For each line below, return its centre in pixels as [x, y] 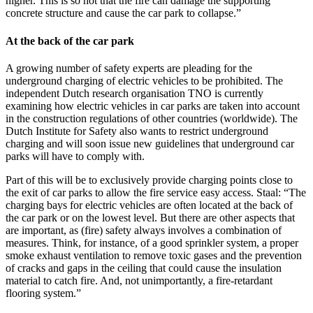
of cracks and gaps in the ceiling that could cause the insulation [144, 268]
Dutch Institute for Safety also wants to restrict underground [137, 131]
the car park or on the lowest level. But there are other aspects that [150, 217]
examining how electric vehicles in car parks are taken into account [153, 105]
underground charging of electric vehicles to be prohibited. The [144, 80]
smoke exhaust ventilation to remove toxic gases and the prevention [154, 255]
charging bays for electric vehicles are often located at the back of [149, 205]
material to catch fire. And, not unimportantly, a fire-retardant [139, 280]
